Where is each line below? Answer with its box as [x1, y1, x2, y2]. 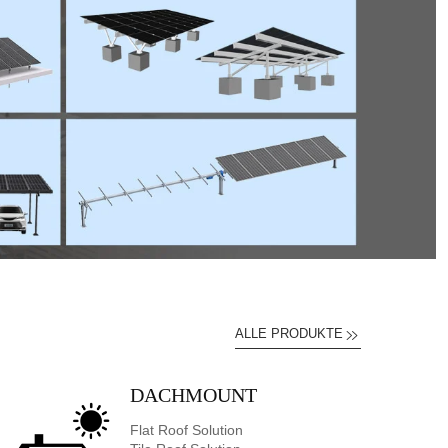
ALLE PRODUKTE [235, 326, 343, 342]
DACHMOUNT [130, 384, 257, 406]
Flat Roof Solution [130, 422, 243, 438]
